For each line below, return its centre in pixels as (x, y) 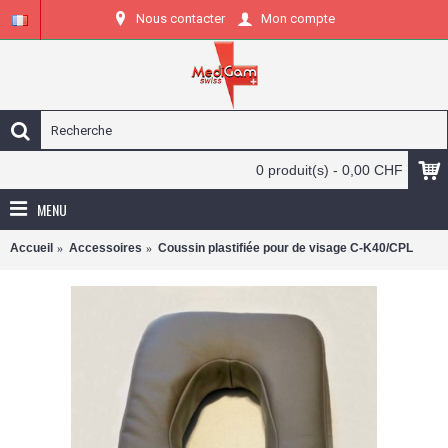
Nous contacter (180, 18)
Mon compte (298, 19)
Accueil (31, 248)
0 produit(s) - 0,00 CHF (329, 170)
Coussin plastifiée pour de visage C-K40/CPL (285, 248)
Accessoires (105, 248)
